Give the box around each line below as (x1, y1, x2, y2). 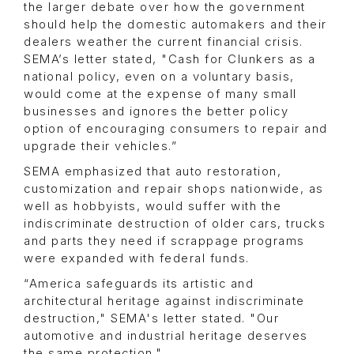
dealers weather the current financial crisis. (24, 35, 303, 50)
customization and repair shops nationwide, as (24, 182, 324, 197)
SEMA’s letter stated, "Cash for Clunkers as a (24, 52, 316, 67)
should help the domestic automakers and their (24, 17, 327, 32)
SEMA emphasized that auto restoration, (24, 164, 281, 179)
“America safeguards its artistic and (24, 277, 254, 292)
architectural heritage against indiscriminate (24, 294, 305, 309)
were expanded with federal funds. (24, 251, 254, 266)
